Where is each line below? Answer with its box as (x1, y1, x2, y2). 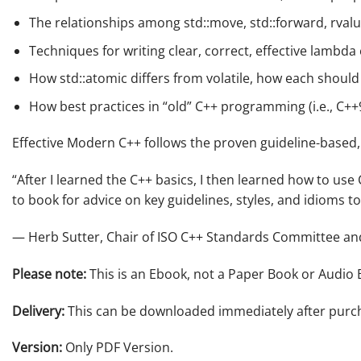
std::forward (249, 13, 324, 31)
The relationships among (28, 13, 184, 31)
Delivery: (12, 301, 64, 320)
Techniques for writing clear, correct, (28, 41, 255, 60)
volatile (205, 69, 250, 88)
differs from (127, 69, 206, 88)
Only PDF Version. (62, 338, 173, 357)
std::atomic (59, 69, 127, 88)
